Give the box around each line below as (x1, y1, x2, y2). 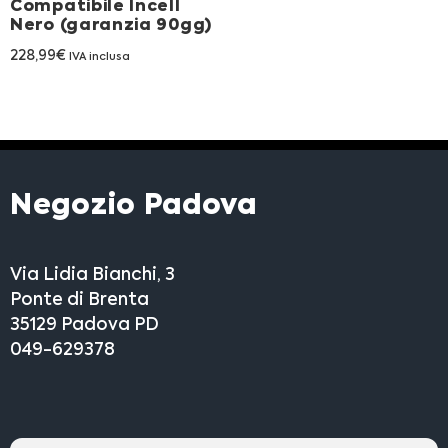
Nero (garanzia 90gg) (10, 17, 212, 34)
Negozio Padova (10, 192, 257, 221)
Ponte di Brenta (10, 292, 149, 310)
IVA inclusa (69, 51, 130, 63)
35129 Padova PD (10, 317, 159, 335)
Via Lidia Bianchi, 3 (10, 267, 175, 285)
